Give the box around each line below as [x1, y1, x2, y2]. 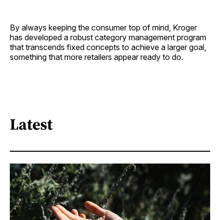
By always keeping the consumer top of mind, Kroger [10, 23, 197, 33]
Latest [10, 113, 53, 135]
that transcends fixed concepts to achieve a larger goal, [10, 42, 206, 53]
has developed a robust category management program [10, 32, 206, 43]
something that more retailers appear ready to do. [10, 52, 183, 62]
